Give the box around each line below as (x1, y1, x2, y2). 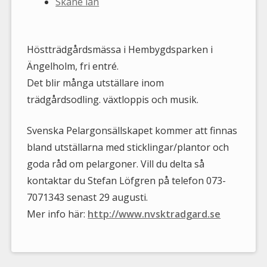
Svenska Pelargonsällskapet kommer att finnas (27, 124, 238, 138)
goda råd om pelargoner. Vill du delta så (27, 157, 205, 171)
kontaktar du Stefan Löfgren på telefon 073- (27, 174, 226, 188)
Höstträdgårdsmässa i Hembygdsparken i (27, 43, 213, 57)
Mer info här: (27, 207, 88, 221)
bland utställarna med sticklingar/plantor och (27, 141, 229, 154)
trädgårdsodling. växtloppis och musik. (27, 93, 199, 107)
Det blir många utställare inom (27, 76, 164, 90)
